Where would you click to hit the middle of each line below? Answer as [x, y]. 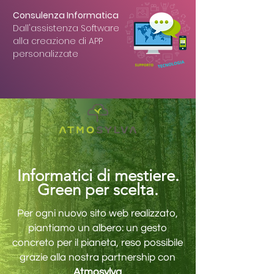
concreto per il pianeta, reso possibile [98, 243]
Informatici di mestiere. [98, 176]
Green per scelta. [98, 190]
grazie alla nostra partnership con [98, 257]
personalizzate [46, 54]
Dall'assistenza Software [66, 28]
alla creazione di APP [58, 41]
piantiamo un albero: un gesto [98, 228]
